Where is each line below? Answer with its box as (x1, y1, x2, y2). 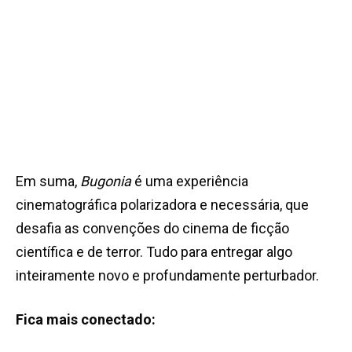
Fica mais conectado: (16, 311, 156, 328)
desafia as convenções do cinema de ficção (16, 220, 289, 237)
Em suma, (16, 173, 80, 190)
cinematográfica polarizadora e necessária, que (16, 196, 309, 214)
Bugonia (80, 173, 131, 190)
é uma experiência (131, 173, 248, 190)
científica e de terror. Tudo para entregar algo (16, 244, 292, 261)
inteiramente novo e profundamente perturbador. (16, 267, 319, 284)
